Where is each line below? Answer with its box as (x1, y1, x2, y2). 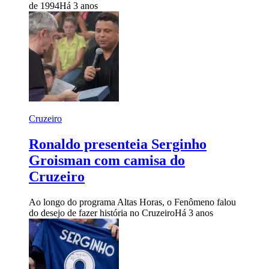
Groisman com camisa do (29, 153, 185, 169)
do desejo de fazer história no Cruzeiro (29, 208, 175, 219)
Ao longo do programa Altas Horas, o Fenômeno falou (29, 197, 236, 208)
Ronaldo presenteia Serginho (29, 136, 207, 153)
